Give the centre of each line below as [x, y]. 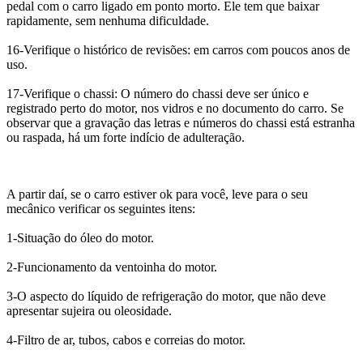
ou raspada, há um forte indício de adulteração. [126, 138]
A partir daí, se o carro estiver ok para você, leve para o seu [157, 194]
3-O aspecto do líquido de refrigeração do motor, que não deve [166, 297]
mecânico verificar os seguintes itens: [101, 209]
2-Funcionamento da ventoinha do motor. [112, 267]
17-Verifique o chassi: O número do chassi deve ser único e [158, 94]
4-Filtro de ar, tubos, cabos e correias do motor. [126, 340]
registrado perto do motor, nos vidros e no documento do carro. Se [175, 109]
